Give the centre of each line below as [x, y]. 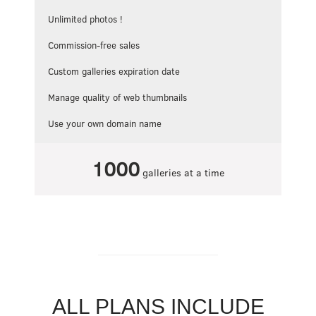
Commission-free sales [94, 45]
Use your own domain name [105, 124]
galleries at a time [182, 173]
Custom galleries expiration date [114, 71]
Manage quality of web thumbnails [118, 98]
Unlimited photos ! [86, 19]
